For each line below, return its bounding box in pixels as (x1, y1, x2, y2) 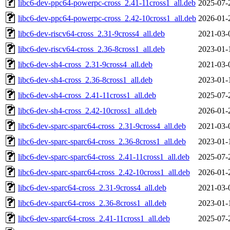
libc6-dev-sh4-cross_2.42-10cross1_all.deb (18, 106, 157, 115)
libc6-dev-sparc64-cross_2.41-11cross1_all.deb (18, 214, 170, 223)
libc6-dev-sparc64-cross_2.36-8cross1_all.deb (18, 198, 166, 207)
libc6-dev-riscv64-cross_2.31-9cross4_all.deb (18, 29, 165, 38)
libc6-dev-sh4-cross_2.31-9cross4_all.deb (18, 60, 152, 69)
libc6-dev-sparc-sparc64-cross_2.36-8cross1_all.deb (18, 137, 186, 146)
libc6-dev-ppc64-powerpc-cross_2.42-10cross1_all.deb (18, 13, 196, 23)
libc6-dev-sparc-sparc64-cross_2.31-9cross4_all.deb (18, 121, 186, 130)
